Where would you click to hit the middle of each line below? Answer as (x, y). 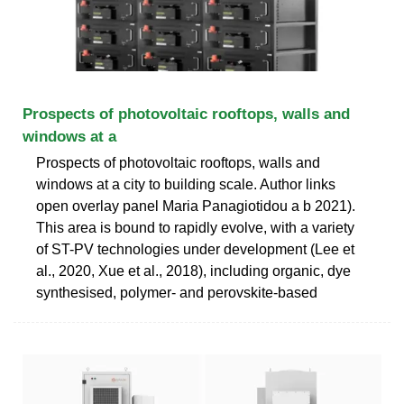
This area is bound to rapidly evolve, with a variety (195, 227)
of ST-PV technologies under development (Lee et (195, 249)
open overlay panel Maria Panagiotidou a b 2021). (196, 206)
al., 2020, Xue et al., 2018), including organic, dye (193, 271)
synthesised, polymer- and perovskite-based (177, 292)
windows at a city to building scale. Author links (186, 184)
